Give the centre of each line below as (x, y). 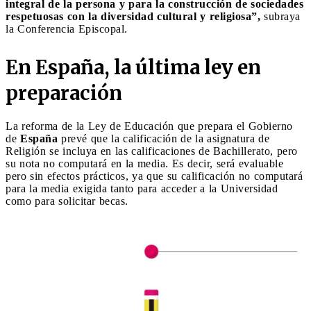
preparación (64, 93)
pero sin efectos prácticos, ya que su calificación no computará (154, 176)
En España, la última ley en (133, 67)
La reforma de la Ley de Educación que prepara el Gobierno (149, 126)
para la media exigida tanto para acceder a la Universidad (142, 188)
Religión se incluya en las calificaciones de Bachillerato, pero (152, 151)
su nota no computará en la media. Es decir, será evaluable (144, 163)
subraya (280, 16)
